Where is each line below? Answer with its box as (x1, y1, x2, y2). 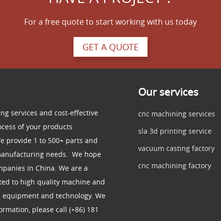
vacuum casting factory (138, 143, 215, 153)
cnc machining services (138, 109, 215, 118)
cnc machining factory (138, 160, 211, 170)
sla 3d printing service (138, 126, 212, 136)
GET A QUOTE (82, 41, 139, 53)
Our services (138, 84, 198, 99)
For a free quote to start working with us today (24, 16, 197, 28)
